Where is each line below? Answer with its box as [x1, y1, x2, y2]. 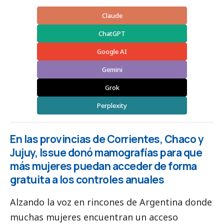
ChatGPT [98, 29, 125, 38]
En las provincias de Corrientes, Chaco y [10, 132, 203, 146]
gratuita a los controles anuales [10, 172, 164, 187]
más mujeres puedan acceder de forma [10, 159, 197, 173]
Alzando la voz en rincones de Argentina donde [10, 196, 212, 208]
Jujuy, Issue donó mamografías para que [10, 145, 202, 160]
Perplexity [97, 101, 127, 110]
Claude [101, 11, 122, 20]
